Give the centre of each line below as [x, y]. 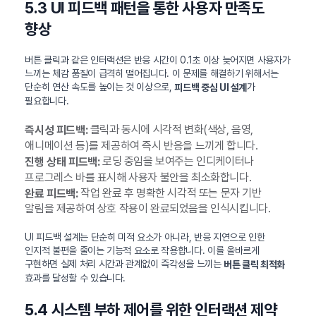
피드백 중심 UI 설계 [211, 88]
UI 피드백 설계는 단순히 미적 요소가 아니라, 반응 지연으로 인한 [145, 237]
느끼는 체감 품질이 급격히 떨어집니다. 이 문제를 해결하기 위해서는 [152, 74]
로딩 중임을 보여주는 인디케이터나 [177, 161]
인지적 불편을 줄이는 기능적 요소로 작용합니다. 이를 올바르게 [142, 251]
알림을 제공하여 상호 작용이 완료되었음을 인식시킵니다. [148, 209]
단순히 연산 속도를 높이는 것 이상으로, [100, 87]
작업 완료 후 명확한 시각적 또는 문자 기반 [170, 193]
